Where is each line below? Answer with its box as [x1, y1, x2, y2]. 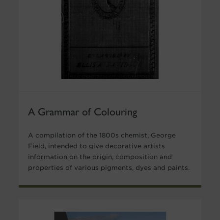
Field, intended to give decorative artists [27, 142, 165, 150]
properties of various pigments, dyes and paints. [27, 164, 190, 171]
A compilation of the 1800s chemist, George [27, 131, 176, 139]
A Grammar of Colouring [27, 103, 137, 118]
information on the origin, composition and [27, 153, 172, 161]
